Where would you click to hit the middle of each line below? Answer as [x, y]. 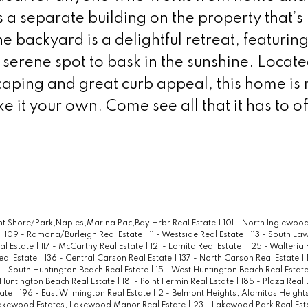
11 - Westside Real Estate [197, 235]
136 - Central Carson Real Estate [109, 259]
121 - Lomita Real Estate [197, 247]
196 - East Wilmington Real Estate [86, 294]
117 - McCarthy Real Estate [93, 247]
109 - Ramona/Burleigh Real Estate [74, 235]
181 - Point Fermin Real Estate [179, 282]
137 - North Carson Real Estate [240, 259]
